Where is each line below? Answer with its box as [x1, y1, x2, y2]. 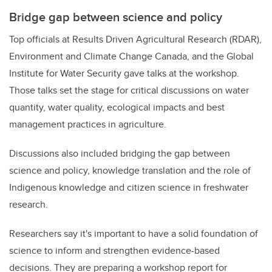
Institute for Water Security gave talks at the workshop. [9, 66, 239, 81]
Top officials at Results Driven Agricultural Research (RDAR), [9, 32, 262, 47]
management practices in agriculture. [9, 117, 166, 132]
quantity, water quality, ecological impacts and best [9, 100, 225, 115]
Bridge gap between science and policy [9, 8, 222, 26]
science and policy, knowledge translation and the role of [9, 163, 251, 178]
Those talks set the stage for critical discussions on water [9, 83, 249, 98]
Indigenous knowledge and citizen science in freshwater [9, 180, 248, 195]
